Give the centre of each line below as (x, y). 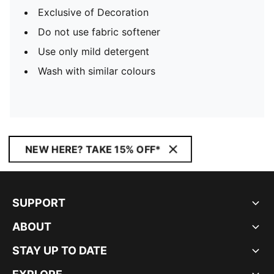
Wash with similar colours (97, 71)
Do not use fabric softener (99, 32)
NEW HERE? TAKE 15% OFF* (93, 149)
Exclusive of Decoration (93, 12)
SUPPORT (39, 203)
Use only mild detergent (94, 51)
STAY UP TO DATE (60, 250)
